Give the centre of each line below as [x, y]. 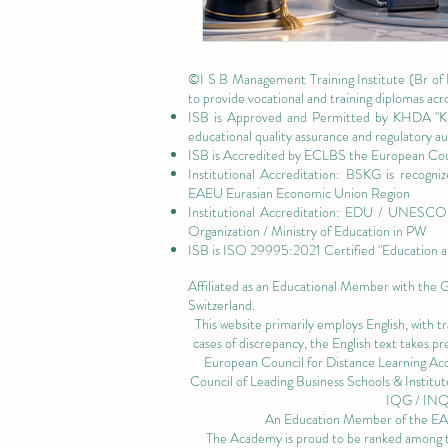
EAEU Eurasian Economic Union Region [299, 192]
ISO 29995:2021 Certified [299, 249]
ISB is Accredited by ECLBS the [279, 154]
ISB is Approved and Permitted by [290, 116]
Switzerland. [221, 304]
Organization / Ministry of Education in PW [307, 230]
